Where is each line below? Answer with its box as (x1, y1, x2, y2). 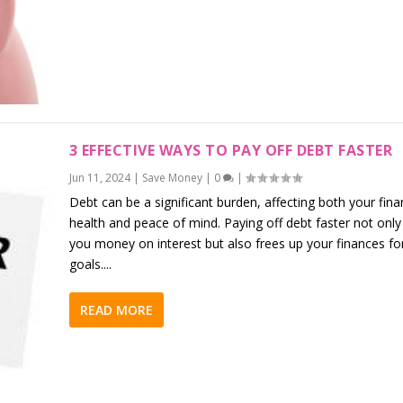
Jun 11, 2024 (68, 169, 130, 185)
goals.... (68, 255, 112, 273)
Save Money (141, 169, 202, 185)
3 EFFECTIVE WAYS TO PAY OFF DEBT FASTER (68, 139, 393, 160)
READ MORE (79, 300, 153, 318)
